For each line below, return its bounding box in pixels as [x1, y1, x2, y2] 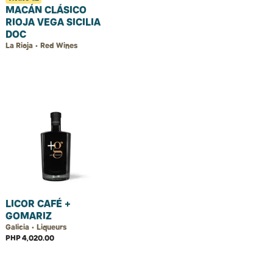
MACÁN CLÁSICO [5, 4, 87, 16]
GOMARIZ [5, 210, 52, 222]
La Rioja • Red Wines [5, 41, 77, 50]
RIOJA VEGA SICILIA [5, 16, 101, 28]
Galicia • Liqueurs [5, 222, 66, 232]
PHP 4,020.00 [5, 233, 54, 243]
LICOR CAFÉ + [5, 197, 71, 210]
